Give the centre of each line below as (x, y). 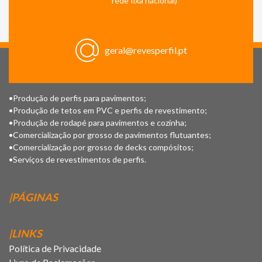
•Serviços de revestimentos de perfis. (77, 159)
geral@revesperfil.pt (146, 50)
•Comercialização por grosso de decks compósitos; (101, 147)
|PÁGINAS (33, 197)
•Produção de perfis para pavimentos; (77, 98)
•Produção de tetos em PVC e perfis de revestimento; (108, 110)
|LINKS (25, 233)
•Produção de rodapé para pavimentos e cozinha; (98, 123)
